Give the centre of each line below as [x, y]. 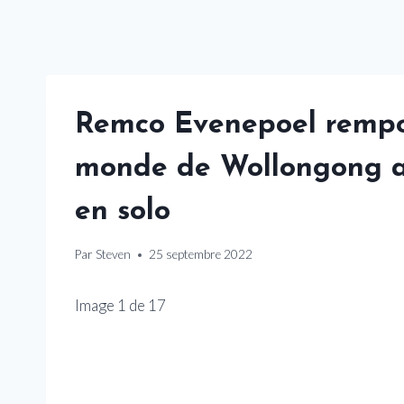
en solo [123, 211]
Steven [114, 255]
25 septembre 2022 [201, 255]
